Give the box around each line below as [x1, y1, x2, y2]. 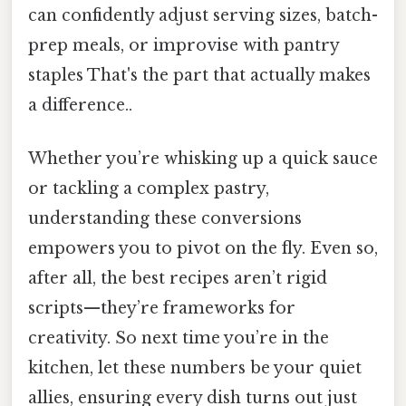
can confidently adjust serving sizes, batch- [28, 5, 378, 26]
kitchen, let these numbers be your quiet [28, 358, 362, 379]
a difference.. [28, 95, 132, 116]
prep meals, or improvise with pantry [28, 35, 339, 56]
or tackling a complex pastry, [28, 179, 269, 199]
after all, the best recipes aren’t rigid [28, 268, 327, 289]
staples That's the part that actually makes [28, 65, 371, 86]
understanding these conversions [28, 208, 302, 229]
